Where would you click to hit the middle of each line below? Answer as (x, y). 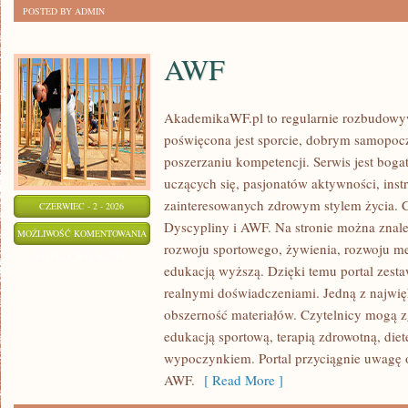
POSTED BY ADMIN (64, 11)
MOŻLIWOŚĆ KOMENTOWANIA (82, 233)
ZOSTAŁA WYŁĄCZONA (82, 256)
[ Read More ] (239, 380)
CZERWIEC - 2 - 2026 (82, 206)
